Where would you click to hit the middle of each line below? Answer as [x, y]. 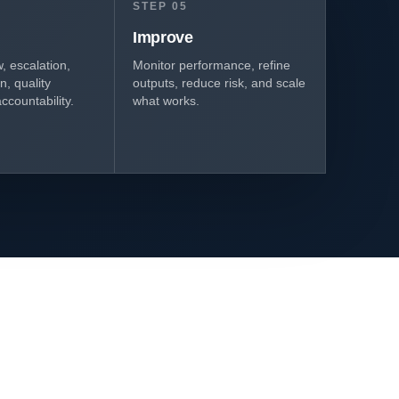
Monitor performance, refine [212, 65]
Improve [163, 37]
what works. [167, 101]
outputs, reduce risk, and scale [220, 83]
